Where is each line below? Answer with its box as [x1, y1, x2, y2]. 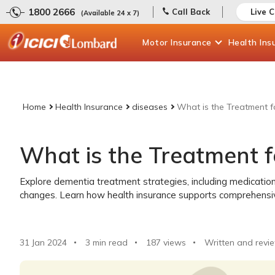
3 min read [85, 237, 128, 248]
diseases [132, 101, 168, 112]
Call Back [172, 7, 210, 17]
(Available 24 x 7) [81, 9, 139, 17]
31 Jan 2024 [20, 237, 67, 248]
